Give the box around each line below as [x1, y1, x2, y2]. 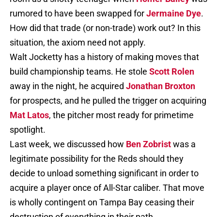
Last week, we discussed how [10, 139, 126, 150]
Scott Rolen [149, 66, 194, 77]
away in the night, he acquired [10, 81, 126, 92]
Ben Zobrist [126, 139, 171, 150]
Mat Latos [10, 110, 49, 121]
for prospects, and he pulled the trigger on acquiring [10, 95, 206, 106]
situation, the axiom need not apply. [10, 37, 146, 48]
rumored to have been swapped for [10, 8, 146, 19]
